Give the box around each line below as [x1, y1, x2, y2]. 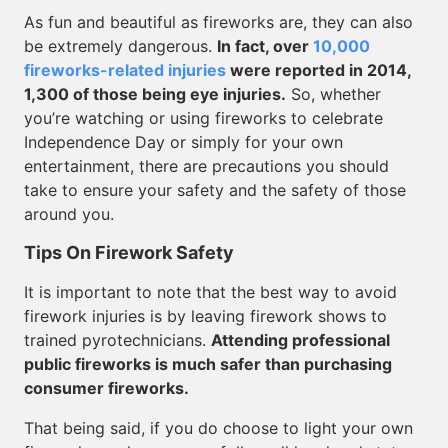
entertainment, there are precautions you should [24, 156, 389, 176]
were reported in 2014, [226, 60, 411, 80]
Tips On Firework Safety [24, 242, 234, 263]
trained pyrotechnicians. [24, 330, 211, 350]
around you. [24, 204, 114, 224]
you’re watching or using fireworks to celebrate [24, 108, 383, 128]
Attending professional [211, 330, 390, 350]
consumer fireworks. [24, 378, 189, 398]
